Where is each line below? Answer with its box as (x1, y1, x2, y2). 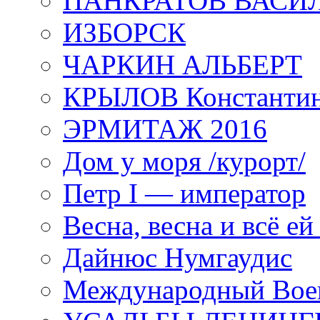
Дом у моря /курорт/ (63, 146, 306, 176)
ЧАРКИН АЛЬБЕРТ (63, 49, 302, 80)
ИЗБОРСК (63, 17, 186, 48)
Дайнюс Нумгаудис (63, 242, 292, 273)
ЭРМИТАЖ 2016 (63, 114, 267, 144)
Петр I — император (63, 178, 306, 209)
